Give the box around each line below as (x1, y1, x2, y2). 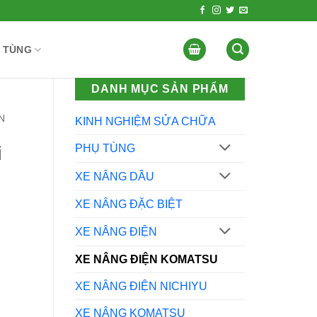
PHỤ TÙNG (75, 142, 135, 155)
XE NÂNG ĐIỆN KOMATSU (75, 253, 218, 265)
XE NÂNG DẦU (75, 171, 154, 183)
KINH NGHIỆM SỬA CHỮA (75, 115, 216, 127)
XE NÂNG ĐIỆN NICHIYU (75, 279, 207, 292)
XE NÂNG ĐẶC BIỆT (75, 198, 183, 211)
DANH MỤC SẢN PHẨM (91, 83, 229, 95)
